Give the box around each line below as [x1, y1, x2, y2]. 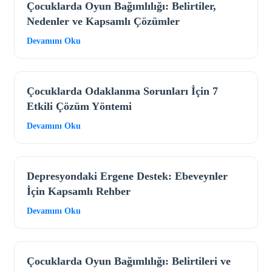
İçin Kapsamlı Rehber [27, 185, 131, 198]
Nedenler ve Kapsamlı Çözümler [27, 15, 180, 28]
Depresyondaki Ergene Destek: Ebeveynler [27, 170, 228, 183]
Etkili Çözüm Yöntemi [27, 100, 132, 113]
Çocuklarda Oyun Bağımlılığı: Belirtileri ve [27, 255, 231, 268]
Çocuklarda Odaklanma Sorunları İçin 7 [27, 85, 218, 98]
